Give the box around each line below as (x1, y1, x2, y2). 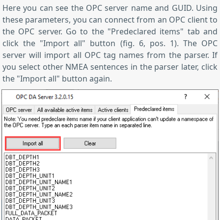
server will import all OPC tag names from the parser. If (2, 49, 218, 60)
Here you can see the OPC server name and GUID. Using (2, 2, 218, 13)
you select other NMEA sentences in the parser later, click (2, 61, 218, 72)
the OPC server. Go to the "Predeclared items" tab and (2, 26, 218, 37)
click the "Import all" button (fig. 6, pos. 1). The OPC (2, 37, 218, 49)
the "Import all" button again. (2, 73, 112, 84)
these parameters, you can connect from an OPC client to (2, 14, 218, 25)
